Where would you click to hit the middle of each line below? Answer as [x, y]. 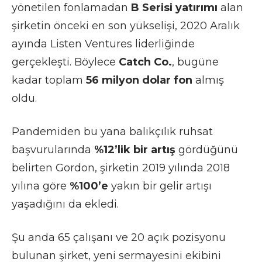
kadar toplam [49, 80]
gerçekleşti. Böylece [65, 62]
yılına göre [41, 186]
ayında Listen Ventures [72, 44]
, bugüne [195, 62]
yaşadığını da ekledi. [65, 204]
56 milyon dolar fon [139, 80]
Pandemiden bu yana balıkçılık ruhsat [112, 131]
